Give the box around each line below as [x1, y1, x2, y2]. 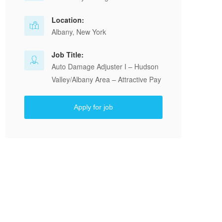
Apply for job [74, 103, 113, 111]
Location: [52, 15, 84, 25]
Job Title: [52, 50, 84, 59]
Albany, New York [52, 27, 106, 37]
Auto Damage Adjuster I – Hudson [52, 61, 159, 71]
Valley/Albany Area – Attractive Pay [52, 74, 161, 84]
